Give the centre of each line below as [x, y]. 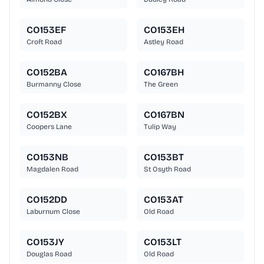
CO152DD [47, 200]
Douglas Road [49, 254]
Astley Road [164, 42]
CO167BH [164, 72]
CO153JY [45, 242]
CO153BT [164, 157]
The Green [161, 85]
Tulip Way [160, 127]
